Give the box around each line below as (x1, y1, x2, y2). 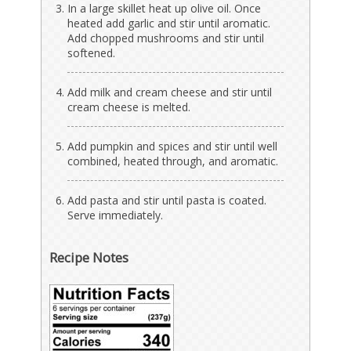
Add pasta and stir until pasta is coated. (67, 192, 267, 208)
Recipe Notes (49, 248, 129, 266)
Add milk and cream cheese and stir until (67, 84, 273, 100)
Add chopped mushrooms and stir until (67, 30, 265, 45)
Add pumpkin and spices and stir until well (67, 138, 278, 154)
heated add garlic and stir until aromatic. (67, 15, 271, 31)
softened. (67, 45, 116, 60)
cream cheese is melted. (67, 99, 191, 114)
